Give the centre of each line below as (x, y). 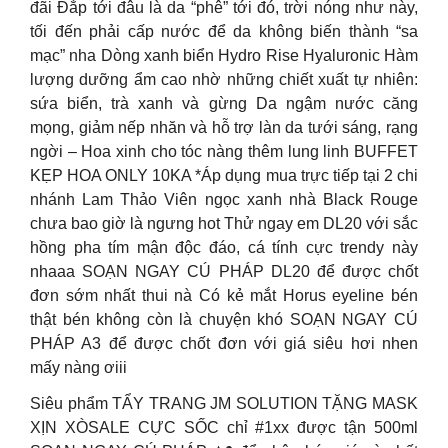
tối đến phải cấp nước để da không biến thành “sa (224, 31)
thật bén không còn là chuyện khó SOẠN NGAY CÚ (224, 319)
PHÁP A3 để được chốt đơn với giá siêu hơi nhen (224, 343)
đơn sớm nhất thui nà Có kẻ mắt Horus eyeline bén (224, 295)
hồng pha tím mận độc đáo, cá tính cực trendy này (224, 247)
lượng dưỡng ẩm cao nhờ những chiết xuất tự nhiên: (224, 79)
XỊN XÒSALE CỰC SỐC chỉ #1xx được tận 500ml (224, 427)
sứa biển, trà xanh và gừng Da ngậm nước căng (224, 103)
